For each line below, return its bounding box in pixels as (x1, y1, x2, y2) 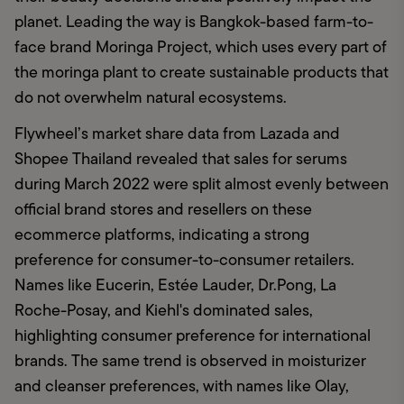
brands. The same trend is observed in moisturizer (14, 349, 366, 373)
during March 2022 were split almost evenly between (14, 172, 389, 197)
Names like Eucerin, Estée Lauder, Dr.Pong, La (14, 273, 336, 298)
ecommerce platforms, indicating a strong (14, 223, 309, 247)
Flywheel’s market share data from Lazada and (14, 122, 340, 146)
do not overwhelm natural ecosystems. (14, 86, 287, 110)
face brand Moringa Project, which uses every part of (14, 35, 387, 60)
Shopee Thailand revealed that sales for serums (14, 147, 347, 171)
